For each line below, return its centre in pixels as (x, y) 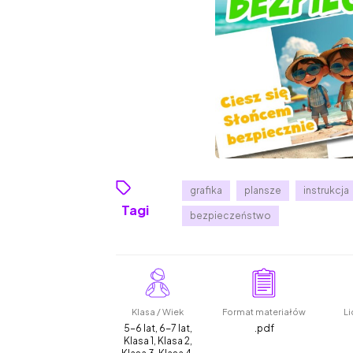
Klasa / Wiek (158, 311)
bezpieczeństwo (231, 215)
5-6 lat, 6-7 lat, (158, 328)
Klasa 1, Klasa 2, (158, 340)
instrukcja (327, 190)
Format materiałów (264, 311)
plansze (263, 190)
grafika (206, 190)
